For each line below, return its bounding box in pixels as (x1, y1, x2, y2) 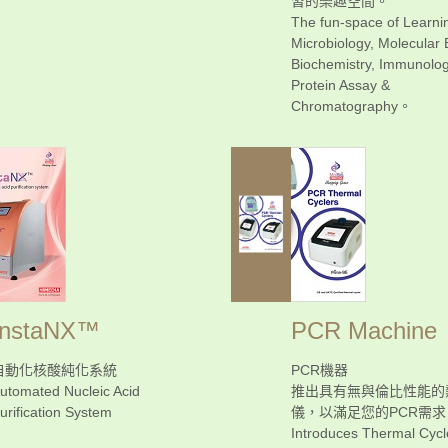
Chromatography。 (291, 97, 412, 114)
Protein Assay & (291, 76, 390, 93)
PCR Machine (291, 316, 437, 344)
